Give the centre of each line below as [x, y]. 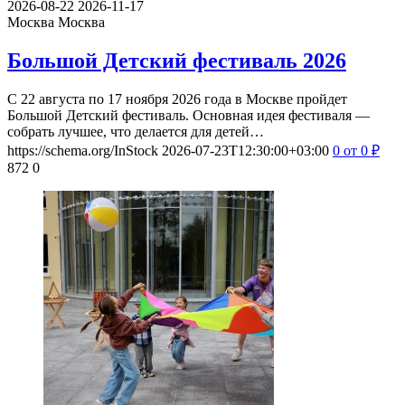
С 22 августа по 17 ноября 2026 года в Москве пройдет [177, 99]
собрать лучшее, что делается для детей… [136, 132]
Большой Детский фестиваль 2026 [177, 61]
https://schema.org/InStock [83, 151]
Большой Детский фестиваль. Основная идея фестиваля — [188, 116]
